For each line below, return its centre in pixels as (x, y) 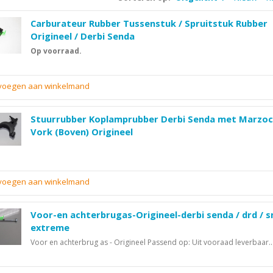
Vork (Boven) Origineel (82, 132)
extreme (50, 228)
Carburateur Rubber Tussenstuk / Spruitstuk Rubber (149, 23)
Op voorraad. (56, 51)
